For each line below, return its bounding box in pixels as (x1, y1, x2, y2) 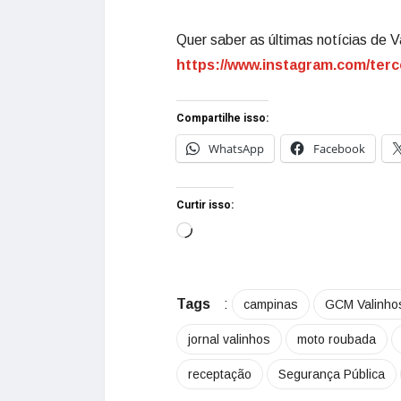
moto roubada (297, 332, 376, 346)
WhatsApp (209, 141, 264, 157)
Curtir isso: (176, 197, 234, 213)
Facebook (313, 141, 365, 157)
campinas (243, 297, 298, 311)
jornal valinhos (188, 332, 270, 346)
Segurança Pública (278, 367, 385, 381)
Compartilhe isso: (176, 110, 269, 126)
